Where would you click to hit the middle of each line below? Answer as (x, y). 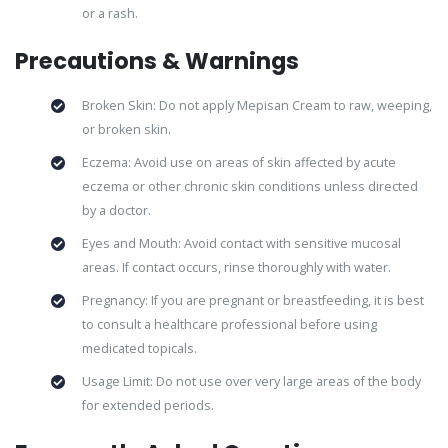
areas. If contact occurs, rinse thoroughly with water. (236, 267)
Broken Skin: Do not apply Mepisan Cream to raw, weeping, (256, 105)
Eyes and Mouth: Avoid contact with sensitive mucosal (241, 243)
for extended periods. (147, 405)
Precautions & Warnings (157, 61)
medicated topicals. (139, 348)
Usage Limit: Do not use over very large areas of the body (251, 381)
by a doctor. (116, 210)
